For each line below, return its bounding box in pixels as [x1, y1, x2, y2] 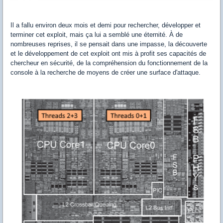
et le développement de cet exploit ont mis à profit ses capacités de [10, 50, 206, 58]
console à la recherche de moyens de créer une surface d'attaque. [10, 69, 201, 77]
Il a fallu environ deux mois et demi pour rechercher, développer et [10, 21, 201, 29]
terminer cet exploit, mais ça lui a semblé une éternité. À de [10, 31, 183, 39]
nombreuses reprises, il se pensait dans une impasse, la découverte [10, 40, 207, 48]
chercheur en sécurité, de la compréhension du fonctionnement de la [10, 59, 208, 67]
